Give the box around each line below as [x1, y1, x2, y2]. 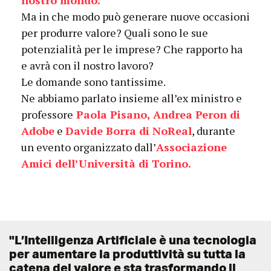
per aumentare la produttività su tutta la [9, 246, 246, 261]
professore [21, 107, 73, 122]
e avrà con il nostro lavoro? [21, 58, 154, 73]
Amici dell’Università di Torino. [21, 156, 191, 171]
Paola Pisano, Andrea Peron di [73, 107, 240, 122]
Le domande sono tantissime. [21, 74, 166, 89]
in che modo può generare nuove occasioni [36, 9, 250, 24]
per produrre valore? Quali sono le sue [21, 25, 208, 40]
